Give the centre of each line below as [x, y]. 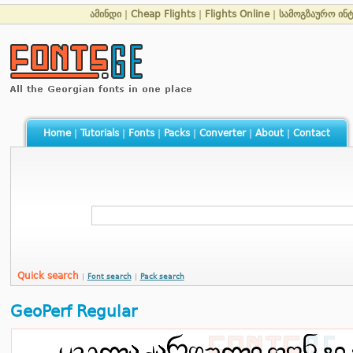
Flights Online [237, 14]
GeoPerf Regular [73, 311]
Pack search [162, 277]
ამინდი [106, 14]
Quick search [49, 276]
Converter [222, 133]
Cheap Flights [163, 14]
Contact [311, 133]
